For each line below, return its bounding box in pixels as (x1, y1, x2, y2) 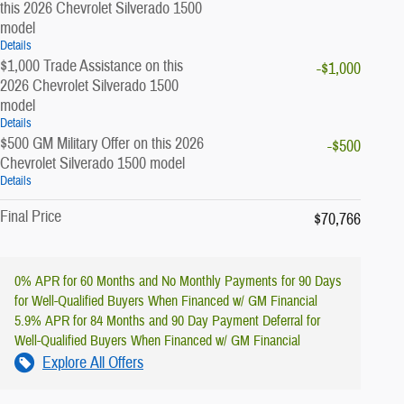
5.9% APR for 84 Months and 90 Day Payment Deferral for (14, 311, 320, 330)
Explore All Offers (42, 352, 143, 373)
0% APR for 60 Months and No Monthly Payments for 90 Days (14, 271, 342, 290)
